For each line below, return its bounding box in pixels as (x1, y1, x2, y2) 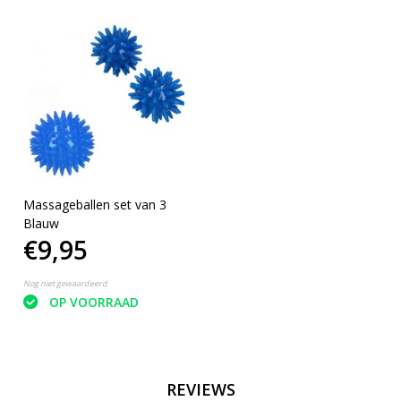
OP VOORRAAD (48, 294, 139, 311)
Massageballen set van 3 (22, 195, 166, 213)
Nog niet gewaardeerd (22, 277, 107, 289)
